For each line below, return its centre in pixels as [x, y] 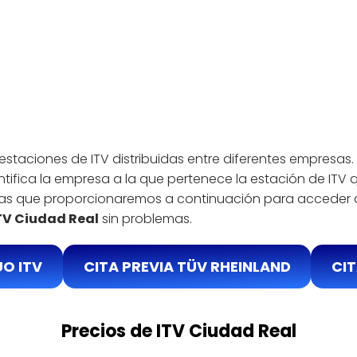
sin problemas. [145, 218]
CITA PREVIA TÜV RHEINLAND [187, 266]
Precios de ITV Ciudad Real [178, 331]
